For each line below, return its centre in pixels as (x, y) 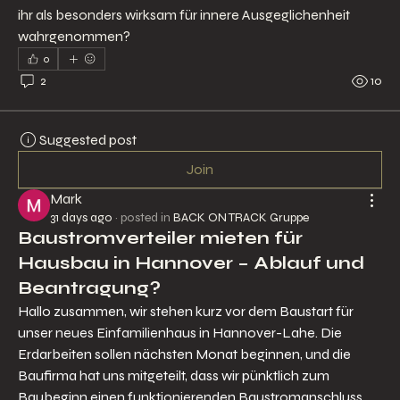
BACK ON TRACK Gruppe (241, 217)
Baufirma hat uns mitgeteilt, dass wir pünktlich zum (174, 375)
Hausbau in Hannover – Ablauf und (191, 262)
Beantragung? (89, 287)
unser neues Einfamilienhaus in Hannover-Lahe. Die (180, 332)
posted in (146, 217)
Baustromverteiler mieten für (160, 237)
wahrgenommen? (74, 36)
